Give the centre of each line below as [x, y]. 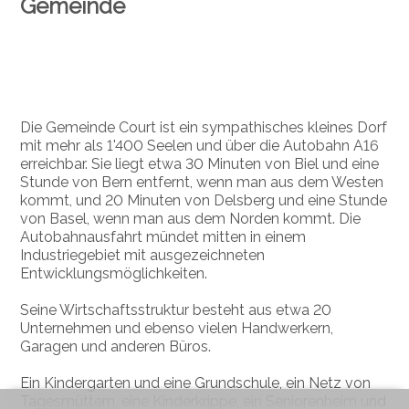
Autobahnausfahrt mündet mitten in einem [163, 236]
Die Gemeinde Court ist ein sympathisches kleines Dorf [204, 127]
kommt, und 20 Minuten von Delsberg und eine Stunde [204, 200]
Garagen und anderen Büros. [116, 346]
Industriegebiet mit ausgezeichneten [143, 255]
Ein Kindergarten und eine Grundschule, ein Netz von [196, 383]
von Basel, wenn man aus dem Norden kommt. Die [191, 218]
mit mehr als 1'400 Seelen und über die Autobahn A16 [200, 145]
